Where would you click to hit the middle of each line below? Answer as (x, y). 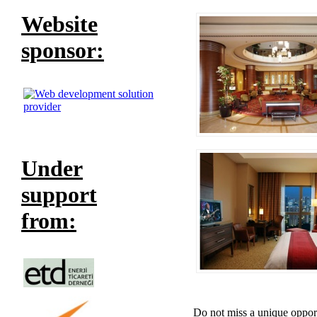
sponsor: (63, 51)
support (59, 195)
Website (59, 24)
